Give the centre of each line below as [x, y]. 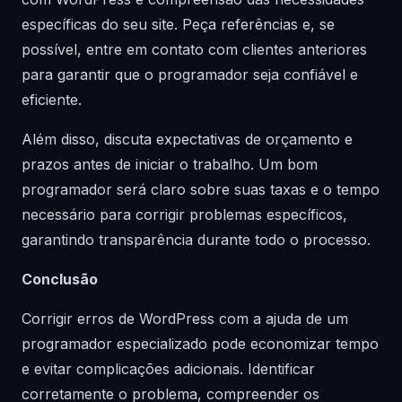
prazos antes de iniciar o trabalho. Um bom [170, 164]
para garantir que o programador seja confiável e [190, 74]
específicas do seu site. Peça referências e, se [178, 24]
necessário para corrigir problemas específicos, [184, 214]
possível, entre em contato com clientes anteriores [194, 49]
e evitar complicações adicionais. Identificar [168, 369]
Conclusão [60, 279]
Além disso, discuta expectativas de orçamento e [187, 139]
